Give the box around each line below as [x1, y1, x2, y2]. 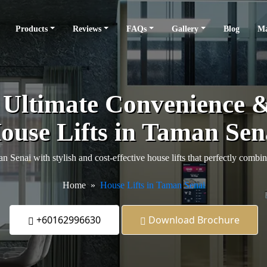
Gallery [172, 24, 199, 33]
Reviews [73, 24, 102, 33]
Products [15, 24, 48, 33]
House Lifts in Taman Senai [100, 180, 205, 190]
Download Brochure [145, 213, 240, 226]
